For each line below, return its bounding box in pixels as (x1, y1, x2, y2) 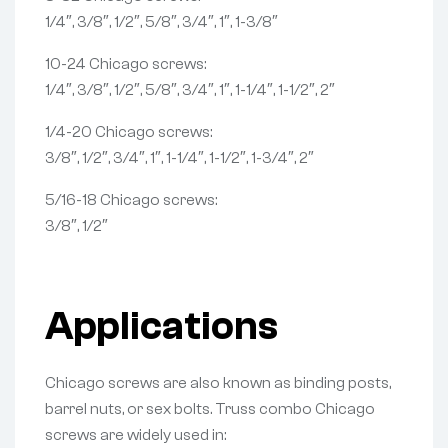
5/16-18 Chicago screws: (45, 191, 217, 210)
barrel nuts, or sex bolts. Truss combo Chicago (45, 399, 375, 418)
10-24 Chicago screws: (45, 55, 206, 74)
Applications (45, 303, 278, 350)
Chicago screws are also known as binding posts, (45, 373, 391, 392)
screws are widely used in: (45, 425, 226, 444)
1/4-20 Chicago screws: (45, 123, 212, 142)
